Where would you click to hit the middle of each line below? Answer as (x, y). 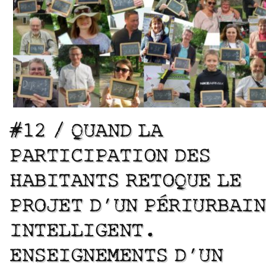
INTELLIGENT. (83, 231)
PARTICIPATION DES (110, 156)
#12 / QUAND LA (86, 132)
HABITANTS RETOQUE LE (125, 181)
